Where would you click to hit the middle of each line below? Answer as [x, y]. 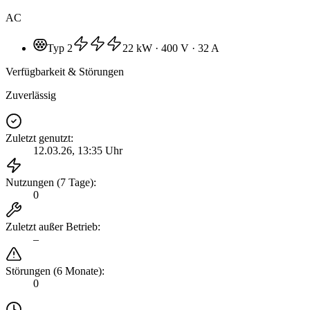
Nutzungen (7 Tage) [49, 182]
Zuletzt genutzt [38, 138]
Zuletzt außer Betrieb [52, 226]
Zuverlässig [31, 95]
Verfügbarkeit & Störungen [65, 71]
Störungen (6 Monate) [54, 271]
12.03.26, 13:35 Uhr [78, 150]
